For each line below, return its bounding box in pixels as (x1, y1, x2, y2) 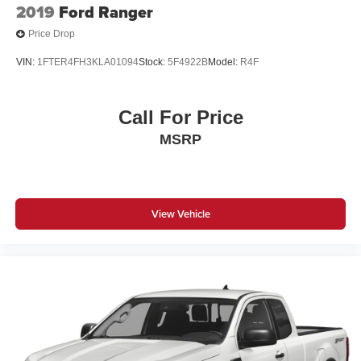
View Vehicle (151, 205, 210, 222)
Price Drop (28, 28, 75, 40)
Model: (208, 56, 240, 68)
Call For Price (118, 106, 243, 129)
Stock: (139, 56, 168, 68)
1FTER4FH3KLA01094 (37, 56, 139, 68)
